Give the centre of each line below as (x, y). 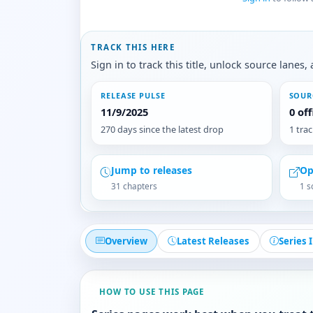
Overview (126, 241)
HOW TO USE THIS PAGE (152, 292)
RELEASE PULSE (133, 96)
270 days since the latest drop (162, 130)
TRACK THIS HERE (133, 48)
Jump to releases (152, 170)
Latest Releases (213, 241)
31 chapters (134, 185)
